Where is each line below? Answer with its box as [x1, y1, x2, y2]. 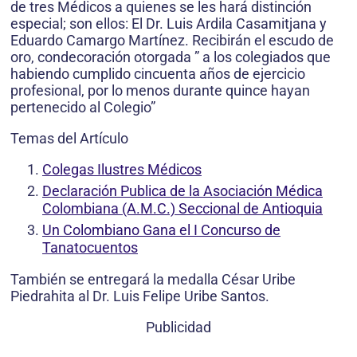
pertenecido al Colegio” [10, 98, 155, 116]
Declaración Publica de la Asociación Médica [42, 182, 323, 199]
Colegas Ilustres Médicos [42, 160, 202, 178]
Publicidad [146, 318, 211, 335]
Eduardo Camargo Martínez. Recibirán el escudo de [10, 31, 334, 49]
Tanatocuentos [42, 238, 138, 256]
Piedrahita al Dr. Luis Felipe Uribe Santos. [10, 287, 269, 304]
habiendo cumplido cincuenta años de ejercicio [10, 65, 305, 82]
